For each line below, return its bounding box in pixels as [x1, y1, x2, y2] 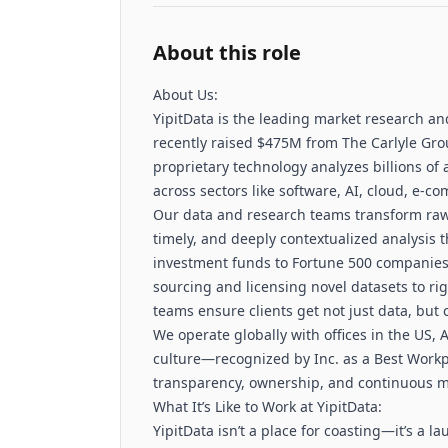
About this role [153, 39, 301, 66]
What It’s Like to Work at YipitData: [153, 397, 382, 416]
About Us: [153, 85, 218, 104]
